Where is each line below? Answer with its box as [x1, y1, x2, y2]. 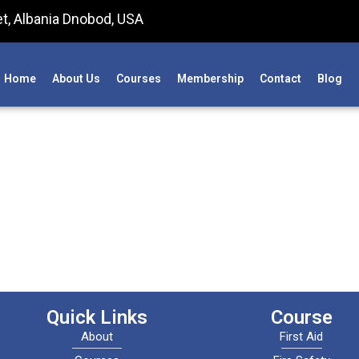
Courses [115, 72, 161, 85]
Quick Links [46, 306, 147, 329]
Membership [176, 72, 244, 85]
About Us [51, 72, 100, 85]
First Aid [280, 329, 324, 344]
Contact [259, 72, 301, 85]
